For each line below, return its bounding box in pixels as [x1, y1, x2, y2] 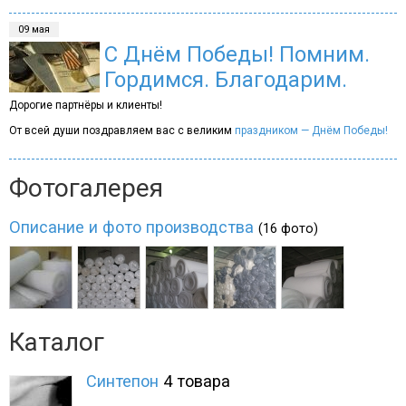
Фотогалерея [9, 173, 163, 203]
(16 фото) [258, 221, 318, 236]
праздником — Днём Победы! [235, 124, 388, 137]
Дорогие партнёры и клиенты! [9, 99, 162, 111]
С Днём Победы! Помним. [104, 42, 370, 67]
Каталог [9, 327, 104, 357]
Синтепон [86, 372, 159, 391]
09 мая [18, 24, 50, 35]
